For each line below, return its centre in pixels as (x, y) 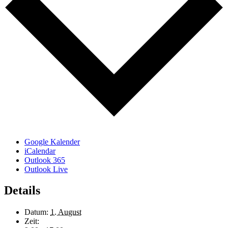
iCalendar (40, 151)
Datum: (36, 212)
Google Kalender (52, 141)
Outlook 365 (45, 160)
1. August (66, 212)
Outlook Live (46, 169)
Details (22, 191)
